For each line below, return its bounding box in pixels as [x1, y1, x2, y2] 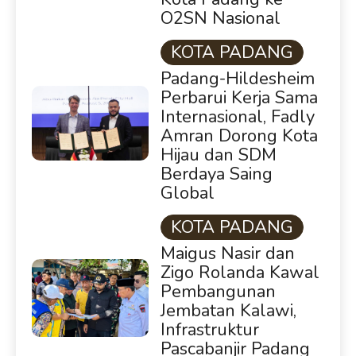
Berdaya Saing [160, 161, 273, 186]
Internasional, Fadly [160, 104, 315, 129]
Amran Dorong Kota [160, 123, 318, 148]
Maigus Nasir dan [160, 241, 295, 265]
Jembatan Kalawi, [160, 298, 296, 323]
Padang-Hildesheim [160, 66, 315, 91]
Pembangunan [160, 279, 276, 304]
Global [160, 180, 215, 205]
